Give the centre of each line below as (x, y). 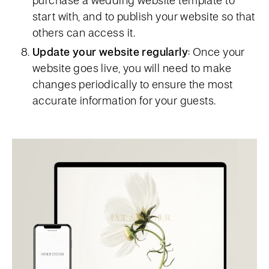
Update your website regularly (110, 51)
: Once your (216, 51)
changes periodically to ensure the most (133, 84)
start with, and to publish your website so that (144, 16)
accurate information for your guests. (124, 100)
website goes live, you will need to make (132, 68)
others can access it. (84, 32)
